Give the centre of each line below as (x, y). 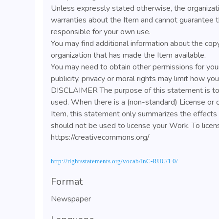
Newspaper (71, 199)
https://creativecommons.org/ (100, 137)
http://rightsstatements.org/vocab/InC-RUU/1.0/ (114, 161)
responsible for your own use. (101, 32)
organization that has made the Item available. (128, 55)
